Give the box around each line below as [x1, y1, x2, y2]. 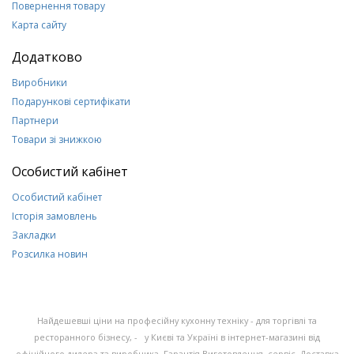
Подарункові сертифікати [12, 95, 130, 109]
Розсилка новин [12, 247, 88, 262]
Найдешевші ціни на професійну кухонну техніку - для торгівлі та [37, 314, 317, 327]
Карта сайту [12, 18, 66, 32]
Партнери [12, 114, 58, 128]
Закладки [12, 228, 56, 243]
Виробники [12, 76, 67, 90]
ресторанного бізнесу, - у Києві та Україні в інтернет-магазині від [34, 331, 320, 344]
